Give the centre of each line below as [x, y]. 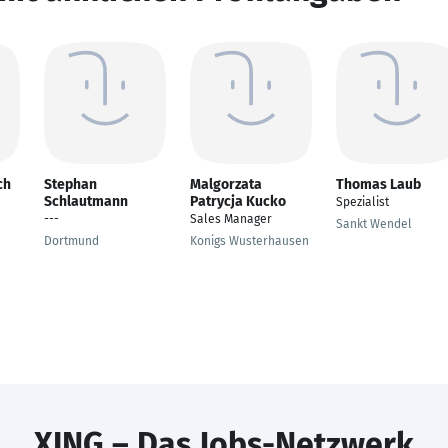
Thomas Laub [378, 184]
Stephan [70, 184]
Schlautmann [86, 201]
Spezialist [362, 202]
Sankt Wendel [374, 224]
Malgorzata [226, 184]
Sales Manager [231, 219]
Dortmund [71, 241]
